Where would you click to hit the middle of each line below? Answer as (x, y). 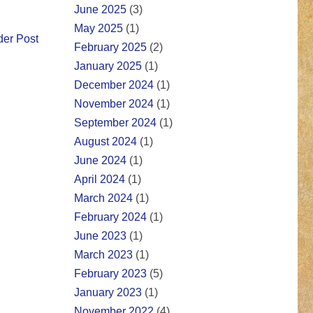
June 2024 (100, 161)
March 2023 (103, 255)
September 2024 (115, 123)
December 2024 (114, 85)
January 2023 (108, 293)
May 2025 (99, 29)
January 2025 (108, 66)
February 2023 (110, 274)
